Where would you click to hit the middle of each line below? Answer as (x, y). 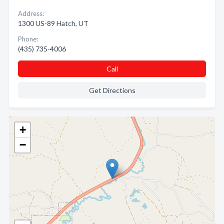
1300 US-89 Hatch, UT (53, 23)
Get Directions (112, 90)
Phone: (28, 39)
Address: (31, 13)
